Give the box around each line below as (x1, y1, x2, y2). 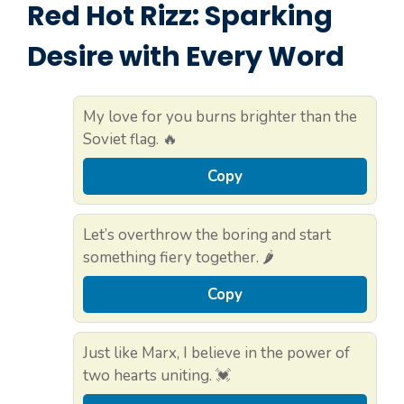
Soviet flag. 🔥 (83, 128, 178, 150)
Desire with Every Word (27, 37, 344, 76)
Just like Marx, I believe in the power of (83, 342, 350, 363)
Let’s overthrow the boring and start (83, 224, 331, 245)
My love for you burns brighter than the (83, 106, 357, 127)
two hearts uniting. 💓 (83, 364, 231, 386)
